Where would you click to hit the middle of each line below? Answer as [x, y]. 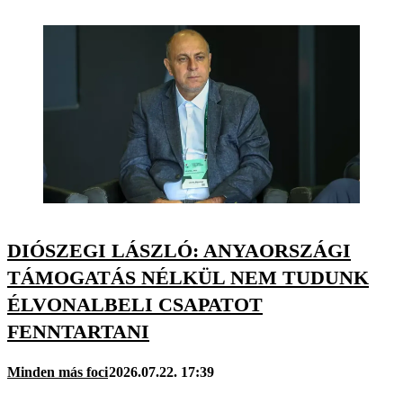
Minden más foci [58, 372]
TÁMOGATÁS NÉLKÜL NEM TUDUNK [188, 278]
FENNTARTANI [78, 332]
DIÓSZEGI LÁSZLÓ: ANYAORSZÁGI [179, 251]
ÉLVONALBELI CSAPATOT [135, 305]
